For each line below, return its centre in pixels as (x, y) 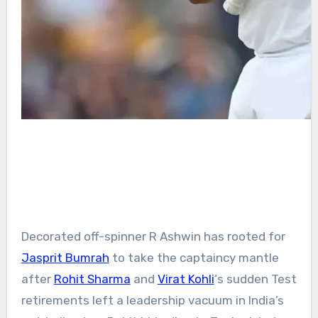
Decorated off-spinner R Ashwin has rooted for (153, 236)
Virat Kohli (186, 279)
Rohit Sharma (92, 279)
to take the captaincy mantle (194, 257)
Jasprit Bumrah (65, 257)
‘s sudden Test (255, 279)
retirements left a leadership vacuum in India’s (152, 300)
